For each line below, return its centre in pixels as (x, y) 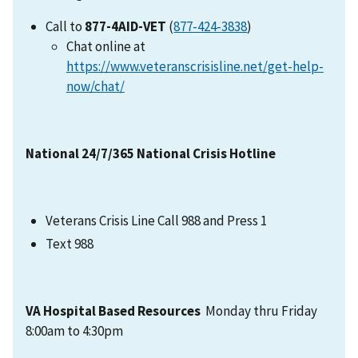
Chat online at (105, 46)
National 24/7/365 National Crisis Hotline (151, 153)
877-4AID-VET (127, 26)
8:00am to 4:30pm (74, 330)
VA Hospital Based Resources (114, 310)
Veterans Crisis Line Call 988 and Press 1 (157, 220)
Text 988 (72, 243)
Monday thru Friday (260, 310)
